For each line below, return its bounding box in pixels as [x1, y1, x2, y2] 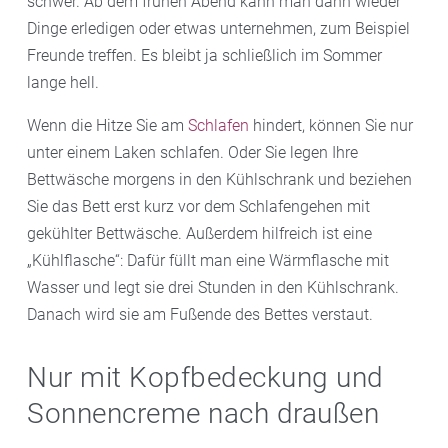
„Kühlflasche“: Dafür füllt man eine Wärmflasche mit [27, 250, 389, 270]
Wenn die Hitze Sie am [27, 115, 188, 135]
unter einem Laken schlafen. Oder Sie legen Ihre [27, 142, 358, 162]
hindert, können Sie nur [249, 115, 413, 135]
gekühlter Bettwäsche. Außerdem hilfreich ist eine [27, 223, 372, 243]
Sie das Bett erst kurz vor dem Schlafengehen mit [27, 196, 370, 216]
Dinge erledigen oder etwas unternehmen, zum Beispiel [27, 18, 410, 38]
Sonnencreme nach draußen [27, 396, 379, 430]
